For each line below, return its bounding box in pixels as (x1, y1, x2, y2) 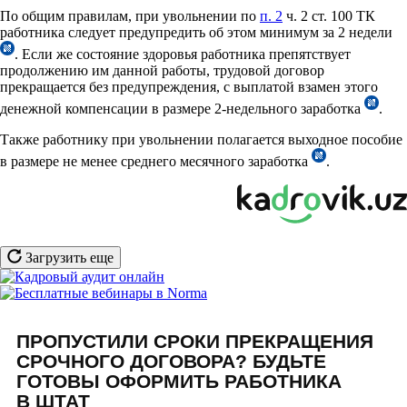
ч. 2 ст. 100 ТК (283, 7, 375, 24)
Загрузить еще (22, 249, 114, 265)
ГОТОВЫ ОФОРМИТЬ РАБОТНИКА (16, 370, 342, 392)
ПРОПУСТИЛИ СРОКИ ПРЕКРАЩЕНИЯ (16, 330, 373, 352)
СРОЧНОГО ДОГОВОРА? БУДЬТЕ (16, 350, 326, 372)
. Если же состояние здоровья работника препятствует (15, 45, 351, 62)
